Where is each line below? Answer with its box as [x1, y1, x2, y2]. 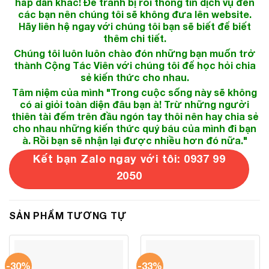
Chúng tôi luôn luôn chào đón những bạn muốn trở [13, 47, 256, 59]
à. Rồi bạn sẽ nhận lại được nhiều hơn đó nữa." [22, 134, 247, 146]
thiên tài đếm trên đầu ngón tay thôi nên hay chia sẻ [11, 110, 258, 122]
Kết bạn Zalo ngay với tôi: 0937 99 [32, 151, 226, 165]
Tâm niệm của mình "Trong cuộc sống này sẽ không [12, 86, 257, 98]
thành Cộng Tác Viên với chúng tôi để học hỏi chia [13, 59, 256, 71]
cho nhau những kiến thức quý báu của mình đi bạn [13, 122, 256, 134]
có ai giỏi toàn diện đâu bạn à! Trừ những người [20, 98, 249, 110]
